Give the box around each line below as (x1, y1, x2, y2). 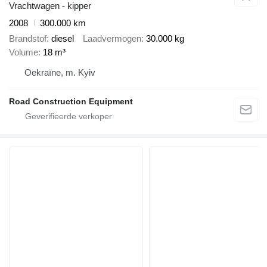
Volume (9, 47, 38, 58)
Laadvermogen (83, 33, 141, 44)
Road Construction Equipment (9, 97, 133, 107)
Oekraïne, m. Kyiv (24, 67, 95, 78)
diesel (51, 33, 74, 44)
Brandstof (9, 33, 46, 44)
